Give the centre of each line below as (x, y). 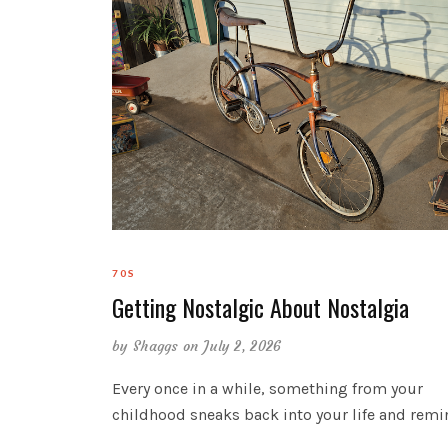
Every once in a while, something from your (267, 388)
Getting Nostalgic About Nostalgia (260, 306)
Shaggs (155, 345)
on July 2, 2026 (232, 345)
